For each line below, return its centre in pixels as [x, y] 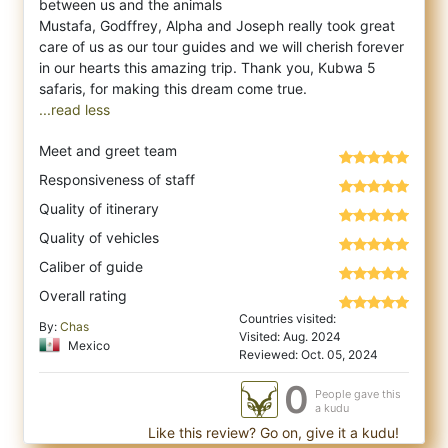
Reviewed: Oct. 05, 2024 [308, 355]
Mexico [87, 346]
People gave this [358, 394]
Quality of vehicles [99, 238]
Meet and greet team [108, 151]
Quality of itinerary [99, 209]
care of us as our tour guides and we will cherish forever [221, 47]
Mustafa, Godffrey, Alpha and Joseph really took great [217, 26]
